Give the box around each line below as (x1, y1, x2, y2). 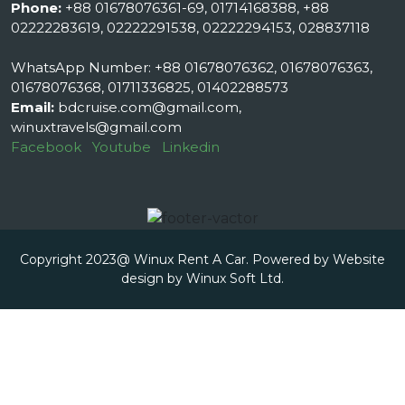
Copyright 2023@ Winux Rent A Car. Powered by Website (20, 251, 385, 268)
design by (121, 270, 186, 287)
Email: (11, 99, 54, 117)
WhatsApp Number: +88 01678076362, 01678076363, (11, 59, 372, 77)
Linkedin (162, 138, 220, 156)
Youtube (92, 138, 151, 156)
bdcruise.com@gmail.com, (54, 99, 241, 117)
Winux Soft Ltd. (186, 270, 284, 287)
